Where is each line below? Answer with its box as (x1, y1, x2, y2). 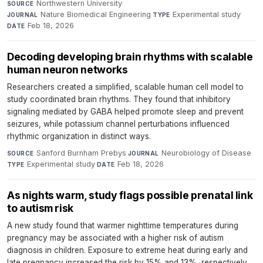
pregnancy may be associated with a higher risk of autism (7, 232, 224, 242)
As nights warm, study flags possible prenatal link (7, 188, 253, 201)
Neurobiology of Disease (161, 148, 252, 157)
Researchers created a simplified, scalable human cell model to (7, 82, 244, 92)
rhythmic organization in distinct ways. (7, 131, 151, 141)
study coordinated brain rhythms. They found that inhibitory (7, 94, 231, 104)
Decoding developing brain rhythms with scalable (7, 50, 253, 63)
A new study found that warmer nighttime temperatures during (7, 220, 238, 230)
